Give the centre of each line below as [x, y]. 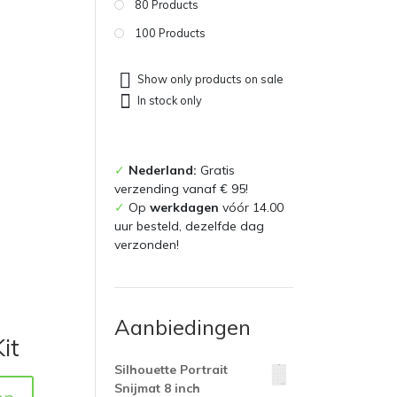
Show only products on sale [210, 79]
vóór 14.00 [252, 207]
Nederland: [165, 170]
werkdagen [185, 207]
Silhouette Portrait [171, 369]
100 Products [171, 32]
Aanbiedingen [183, 327]
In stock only [170, 101]
